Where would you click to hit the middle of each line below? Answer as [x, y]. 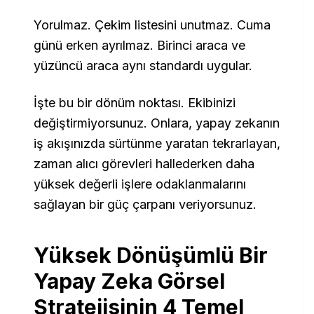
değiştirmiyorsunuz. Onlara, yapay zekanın [157, 123]
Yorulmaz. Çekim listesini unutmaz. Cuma [152, 25]
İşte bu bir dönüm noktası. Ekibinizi [135, 103]
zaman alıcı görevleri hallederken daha [144, 164]
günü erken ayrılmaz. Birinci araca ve [139, 45]
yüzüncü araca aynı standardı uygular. [143, 66]
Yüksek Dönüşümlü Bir [151, 255]
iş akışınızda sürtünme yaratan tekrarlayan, [157, 143]
